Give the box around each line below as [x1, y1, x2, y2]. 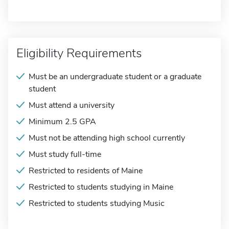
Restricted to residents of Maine [29, 165, 143, 176]
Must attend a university [29, 100, 114, 111]
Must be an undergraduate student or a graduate [29, 71, 201, 82]
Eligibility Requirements [16, 45, 142, 61]
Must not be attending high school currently [29, 132, 185, 144]
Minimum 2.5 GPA [29, 116, 96, 127]
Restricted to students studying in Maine [29, 181, 173, 193]
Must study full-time [29, 149, 101, 160]
